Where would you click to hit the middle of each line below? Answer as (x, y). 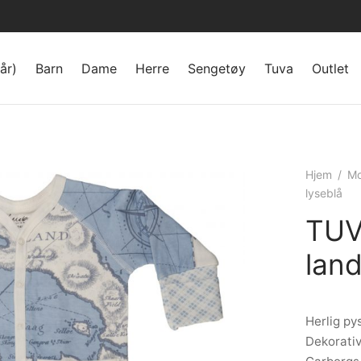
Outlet (330, 68)
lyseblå (324, 193)
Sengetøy (217, 68)
